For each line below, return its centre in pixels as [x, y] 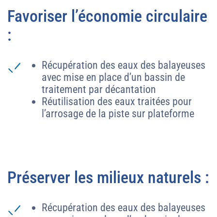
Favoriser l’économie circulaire [107, 16]
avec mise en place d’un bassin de [113, 77]
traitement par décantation [99, 89]
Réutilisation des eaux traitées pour [117, 101]
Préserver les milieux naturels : [108, 177]
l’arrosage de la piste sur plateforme [118, 113]
